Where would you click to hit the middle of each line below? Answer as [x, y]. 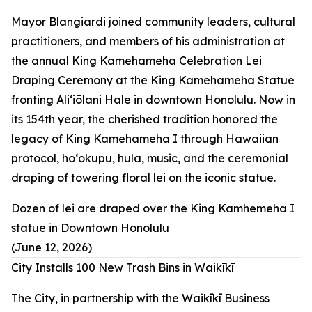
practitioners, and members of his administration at [148, 41]
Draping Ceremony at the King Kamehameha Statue [153, 80]
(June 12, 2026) [52, 247]
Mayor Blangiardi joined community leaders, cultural [153, 22]
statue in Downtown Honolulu [90, 228]
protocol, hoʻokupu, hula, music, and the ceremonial [150, 158]
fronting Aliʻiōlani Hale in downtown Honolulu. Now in [153, 100]
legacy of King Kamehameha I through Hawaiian [145, 139]
